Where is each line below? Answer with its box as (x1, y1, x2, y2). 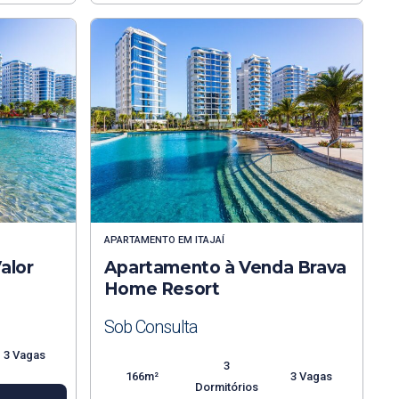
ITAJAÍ (194, 234, 224, 247)
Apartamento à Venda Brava (103, 257, 346, 279)
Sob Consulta (103, 316, 198, 338)
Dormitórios (194, 380, 258, 395)
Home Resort (103, 279, 220, 300)
